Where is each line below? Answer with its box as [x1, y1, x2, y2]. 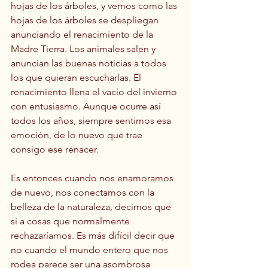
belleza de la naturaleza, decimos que [11, 200, 173, 212]
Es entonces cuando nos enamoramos [11, 172, 176, 184]
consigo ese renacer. [11, 143, 101, 155]
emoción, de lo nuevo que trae [11, 129, 145, 141]
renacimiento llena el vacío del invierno [11, 86, 179, 98]
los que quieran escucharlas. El [11, 71, 144, 83]
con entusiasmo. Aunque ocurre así [11, 100, 163, 112]
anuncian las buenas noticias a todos [11, 57, 169, 69]
